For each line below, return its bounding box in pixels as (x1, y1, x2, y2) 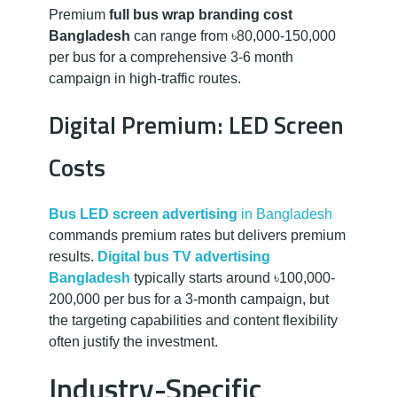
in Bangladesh (237, 206, 332, 222)
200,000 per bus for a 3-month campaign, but (49, 291, 329, 307)
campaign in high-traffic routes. (49, 71, 241, 87)
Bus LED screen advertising (49, 206, 237, 222)
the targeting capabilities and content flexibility (49, 312, 338, 328)
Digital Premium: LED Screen (49, 106, 344, 144)
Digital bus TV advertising (97, 248, 270, 264)
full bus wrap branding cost (109, 7, 292, 23)
